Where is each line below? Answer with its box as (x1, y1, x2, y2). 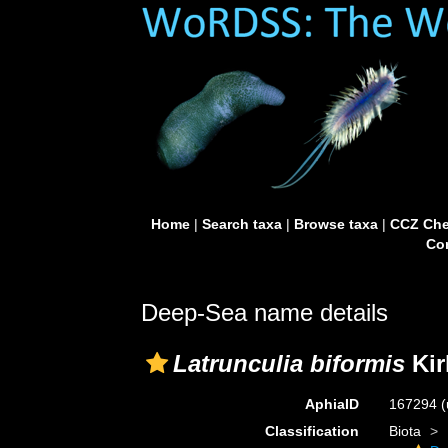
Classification (264, 423, 359, 439)
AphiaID (304, 396, 359, 412)
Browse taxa (293, 216, 378, 232)
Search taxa (201, 216, 282, 232)
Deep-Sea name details (141, 299, 388, 326)
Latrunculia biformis (173, 350, 405, 377)
